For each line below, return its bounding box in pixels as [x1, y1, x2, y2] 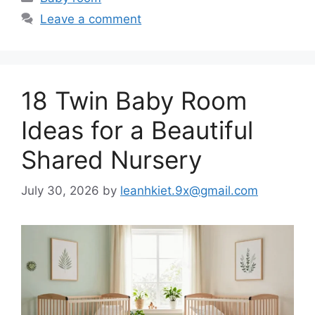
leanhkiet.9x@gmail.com [120, 184, 258, 198]
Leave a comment [40, 11, 142, 26]
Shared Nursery [21, 144, 202, 174]
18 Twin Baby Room [21, 85, 247, 115]
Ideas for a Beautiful [21, 115, 253, 145]
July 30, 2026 [21, 184, 99, 198]
